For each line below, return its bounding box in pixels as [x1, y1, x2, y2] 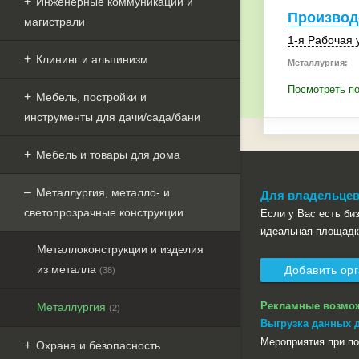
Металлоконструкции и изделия [37, 243, 204, 256]
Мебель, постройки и [36, 91, 147, 103]
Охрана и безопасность [36, 339, 160, 352]
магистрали [24, 15, 85, 28]
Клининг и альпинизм [36, 53, 148, 66]
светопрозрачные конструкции [24, 206, 184, 219]
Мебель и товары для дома [36, 148, 180, 161]
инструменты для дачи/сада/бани [24, 111, 200, 123]
